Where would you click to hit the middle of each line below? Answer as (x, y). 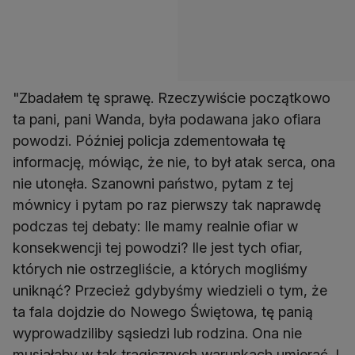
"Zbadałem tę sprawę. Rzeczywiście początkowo (172, 98)
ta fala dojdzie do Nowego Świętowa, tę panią (163, 312)
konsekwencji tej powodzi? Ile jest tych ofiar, (158, 248)
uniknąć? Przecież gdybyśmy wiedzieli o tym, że (170, 291)
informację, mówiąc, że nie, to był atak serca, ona (174, 162)
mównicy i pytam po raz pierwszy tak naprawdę (167, 205)
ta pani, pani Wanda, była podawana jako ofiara (167, 120)
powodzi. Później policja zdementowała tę (149, 141)
